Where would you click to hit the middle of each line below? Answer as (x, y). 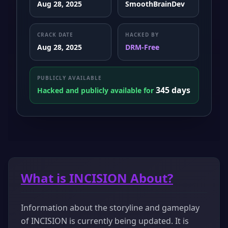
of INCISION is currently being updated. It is (105, 221)
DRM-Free (142, 47)
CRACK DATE (55, 34)
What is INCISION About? (97, 178)
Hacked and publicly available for (96, 90)
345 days (173, 90)
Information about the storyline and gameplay (110, 207)
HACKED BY (142, 34)
